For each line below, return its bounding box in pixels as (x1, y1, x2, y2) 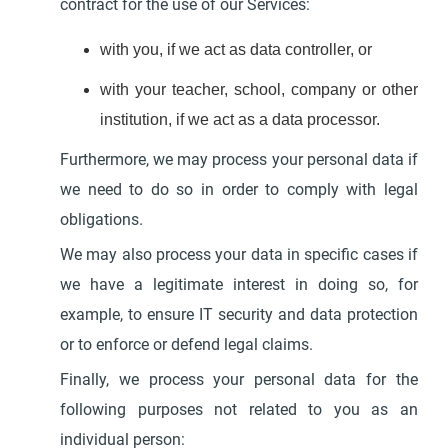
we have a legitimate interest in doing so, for (60, 275, 418, 294)
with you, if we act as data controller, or (100, 41, 373, 58)
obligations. (60, 210, 152, 229)
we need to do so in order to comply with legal (60, 180, 418, 199)
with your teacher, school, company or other (100, 81, 418, 98)
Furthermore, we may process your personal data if (60, 150, 418, 169)
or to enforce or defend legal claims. (60, 335, 314, 354)
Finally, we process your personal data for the (60, 370, 418, 389)
